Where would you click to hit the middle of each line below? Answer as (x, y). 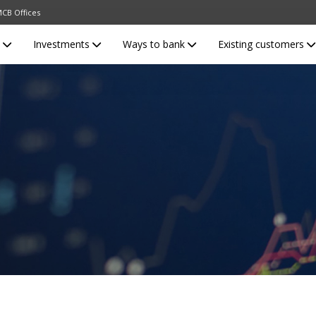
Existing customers (262, 44)
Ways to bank (155, 44)
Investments (62, 44)
